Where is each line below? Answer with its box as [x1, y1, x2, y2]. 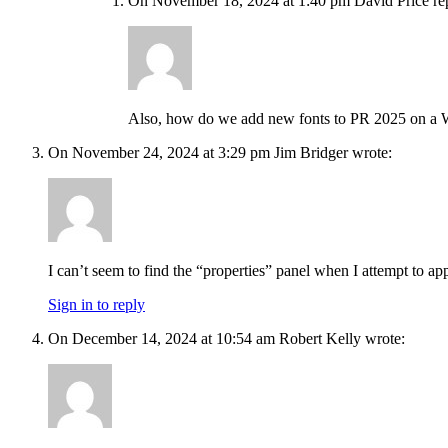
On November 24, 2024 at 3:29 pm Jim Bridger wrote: [48, 144, 392, 162]
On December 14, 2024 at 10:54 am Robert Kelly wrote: [48, 330, 405, 348]
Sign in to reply [48, 296, 145, 314]
